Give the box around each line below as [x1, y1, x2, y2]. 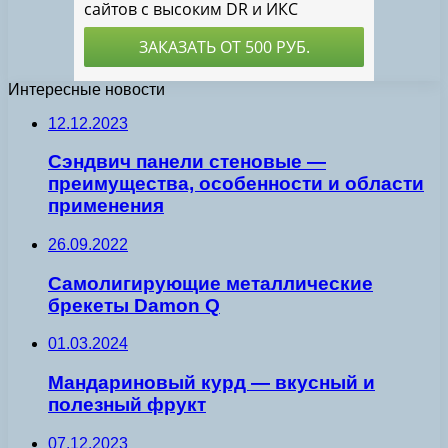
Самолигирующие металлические [48, 272, 373, 294]
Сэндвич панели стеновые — [48, 151, 326, 173]
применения [48, 195, 164, 217]
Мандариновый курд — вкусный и [48, 372, 375, 394]
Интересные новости [8, 80, 165, 98]
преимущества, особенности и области [48, 173, 424, 195]
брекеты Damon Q [48, 294, 220, 316]
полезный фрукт [48, 394, 206, 416]
